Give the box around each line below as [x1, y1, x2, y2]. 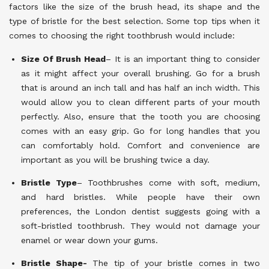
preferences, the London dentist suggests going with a [21, 207, 260, 217]
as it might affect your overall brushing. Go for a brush [21, 68, 260, 79]
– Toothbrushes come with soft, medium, [76, 178, 261, 188]
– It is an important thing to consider [106, 54, 261, 64]
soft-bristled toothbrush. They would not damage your [21, 221, 260, 231]
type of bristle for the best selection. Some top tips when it [9, 16, 260, 26]
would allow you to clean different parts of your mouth [21, 97, 260, 107]
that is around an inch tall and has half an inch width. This [21, 83, 260, 93]
